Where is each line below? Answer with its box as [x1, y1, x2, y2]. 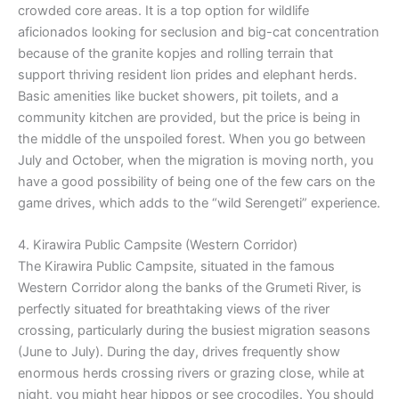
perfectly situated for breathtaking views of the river [18, 300, 330, 317]
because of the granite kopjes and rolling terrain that [18, 45, 333, 61]
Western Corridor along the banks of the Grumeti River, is [18, 279, 362, 296]
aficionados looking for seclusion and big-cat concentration [18, 23, 379, 40]
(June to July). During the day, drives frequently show [18, 343, 340, 360]
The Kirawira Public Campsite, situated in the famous [18, 257, 335, 274]
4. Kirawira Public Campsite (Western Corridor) [18, 236, 297, 253]
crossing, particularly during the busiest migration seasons [18, 322, 370, 338]
